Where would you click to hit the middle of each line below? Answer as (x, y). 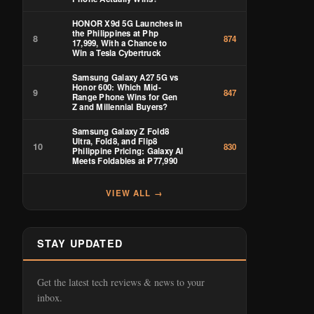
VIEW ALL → (135, 193)
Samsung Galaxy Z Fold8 (121, 131)
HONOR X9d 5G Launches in (128, 23)
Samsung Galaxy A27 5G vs (125, 77)
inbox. (50, 298)
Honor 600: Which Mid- (117, 87)
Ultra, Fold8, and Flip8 (115, 141)
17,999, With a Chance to (120, 43)
